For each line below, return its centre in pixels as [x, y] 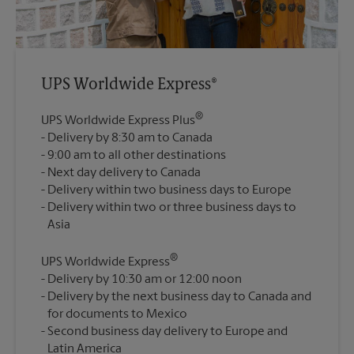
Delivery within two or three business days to [172, 208]
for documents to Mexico [117, 315]
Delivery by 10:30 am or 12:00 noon [145, 280]
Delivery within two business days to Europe [169, 191]
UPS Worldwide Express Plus [118, 121]
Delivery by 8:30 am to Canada [130, 139]
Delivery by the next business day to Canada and [179, 298]
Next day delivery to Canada [124, 173]
